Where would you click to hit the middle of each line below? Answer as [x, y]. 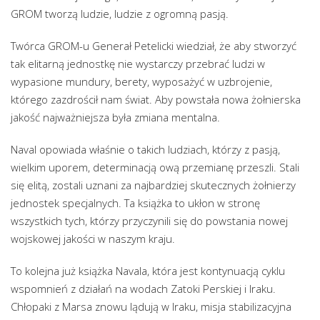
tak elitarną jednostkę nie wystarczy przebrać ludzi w [138, 63]
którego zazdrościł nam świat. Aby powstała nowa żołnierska [156, 99]
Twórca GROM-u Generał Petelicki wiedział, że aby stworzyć [154, 45]
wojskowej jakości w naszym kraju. [93, 238]
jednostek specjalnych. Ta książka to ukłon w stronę [135, 202]
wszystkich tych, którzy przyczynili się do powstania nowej [149, 220]
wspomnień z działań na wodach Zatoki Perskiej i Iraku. [143, 288]
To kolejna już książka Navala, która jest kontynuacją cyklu [148, 270]
